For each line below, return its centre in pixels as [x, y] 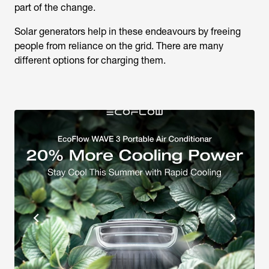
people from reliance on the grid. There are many [119, 46]
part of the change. [55, 8]
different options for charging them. [90, 61]
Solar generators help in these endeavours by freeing [128, 32]
